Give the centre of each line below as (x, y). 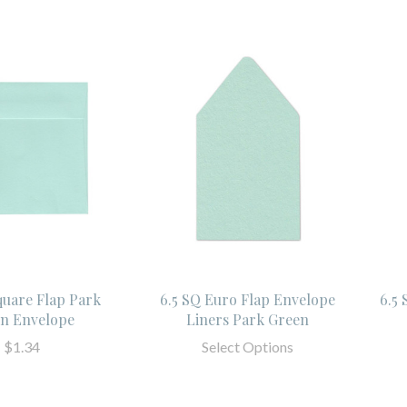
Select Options (248, 346)
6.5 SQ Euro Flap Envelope (248, 299)
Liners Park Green (248, 319)
